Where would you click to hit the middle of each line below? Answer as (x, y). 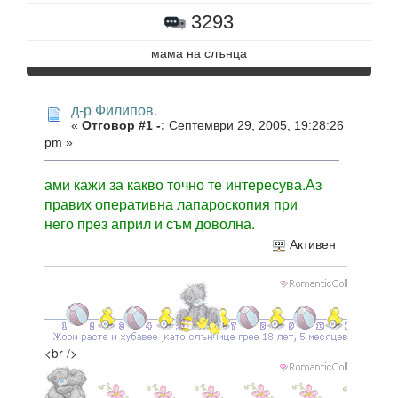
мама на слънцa (199, 54)
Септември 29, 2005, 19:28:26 (255, 126)
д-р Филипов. (114, 110)
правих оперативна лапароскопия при (171, 203)
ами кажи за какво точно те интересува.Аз (183, 184)
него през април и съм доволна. (150, 223)
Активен (310, 245)
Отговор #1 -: (123, 126)
